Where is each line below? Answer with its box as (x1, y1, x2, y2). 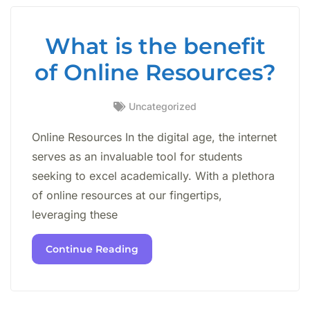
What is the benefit (44, 32, 266, 60)
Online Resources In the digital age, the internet (32, 129, 277, 144)
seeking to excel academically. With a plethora (32, 168, 275, 183)
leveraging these (32, 207, 118, 221)
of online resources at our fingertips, (32, 188, 222, 202)
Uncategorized (129, 100, 197, 112)
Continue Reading (46, 243, 138, 256)
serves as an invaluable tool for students (32, 149, 242, 163)
